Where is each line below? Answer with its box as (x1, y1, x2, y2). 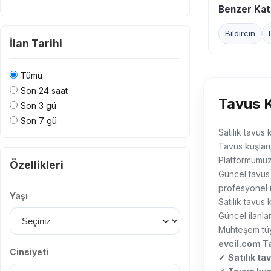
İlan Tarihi (10, 37, 62, 50)
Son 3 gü (21, 100, 56, 111)
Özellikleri (10, 158, 64, 171)
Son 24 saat (21, 85, 68, 96)
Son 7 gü (21, 116, 57, 126)
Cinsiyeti (10, 247, 48, 257)
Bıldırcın (224, 28, 255, 39)
